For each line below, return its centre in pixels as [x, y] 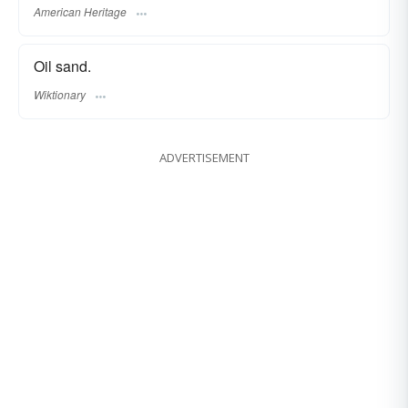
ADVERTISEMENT [204, 157]
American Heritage [80, 12]
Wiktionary [60, 94]
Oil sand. [62, 66]
